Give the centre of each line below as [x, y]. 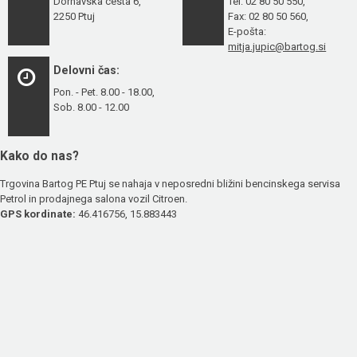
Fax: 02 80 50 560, [269, 16]
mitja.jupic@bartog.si [277, 46]
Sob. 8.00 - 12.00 [92, 108]
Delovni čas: [87, 71]
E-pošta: [247, 31]
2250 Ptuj [75, 16]
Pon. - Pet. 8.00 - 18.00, [104, 92]
